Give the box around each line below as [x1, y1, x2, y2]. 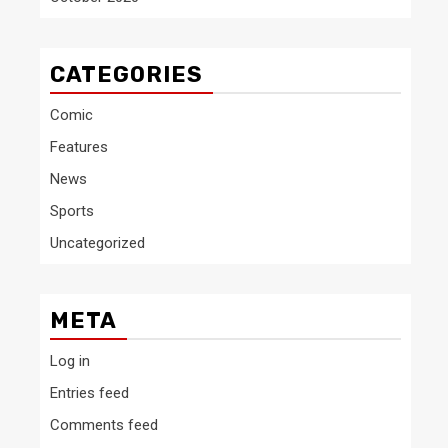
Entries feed [50, 384, 129, 402]
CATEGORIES [50, 61, 203, 88]
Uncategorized [50, 234, 145, 252]
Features [50, 138, 108, 156]
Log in [50, 352, 90, 370]
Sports [50, 202, 94, 220]
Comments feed [50, 416, 158, 434]
